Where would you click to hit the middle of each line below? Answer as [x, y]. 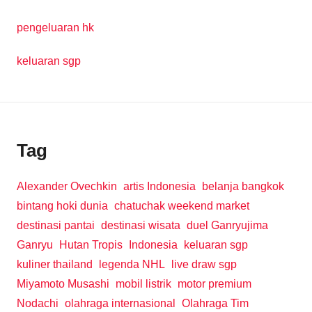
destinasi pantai [56, 225]
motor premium [214, 283]
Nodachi [38, 303]
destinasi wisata [141, 225]
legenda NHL [132, 264]
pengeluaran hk [55, 28]
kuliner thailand [55, 264]
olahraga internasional [120, 303]
